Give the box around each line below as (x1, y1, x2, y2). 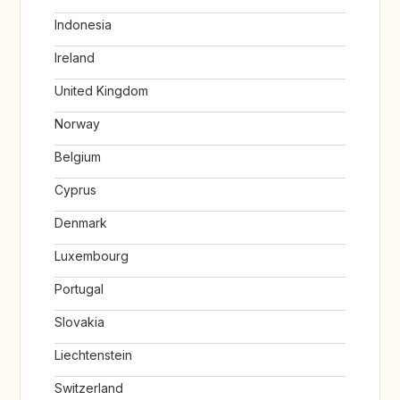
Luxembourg (54, 248, 129, 264)
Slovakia (54, 314, 104, 330)
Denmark (54, 215, 107, 231)
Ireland (54, 50, 95, 66)
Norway (54, 116, 100, 132)
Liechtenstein (54, 347, 132, 363)
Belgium (54, 149, 101, 165)
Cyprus (54, 182, 96, 198)
